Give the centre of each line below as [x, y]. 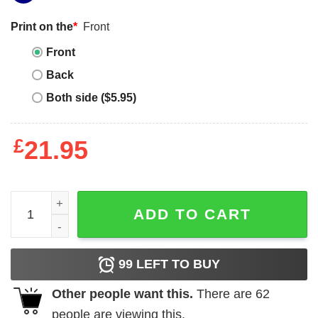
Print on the [42, 27]
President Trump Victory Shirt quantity [113, 201]
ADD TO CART [192, 214]
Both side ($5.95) [91, 97]
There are [224, 294]
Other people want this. [122, 294]
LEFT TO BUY [176, 264]
